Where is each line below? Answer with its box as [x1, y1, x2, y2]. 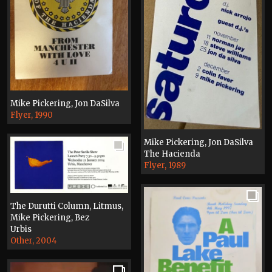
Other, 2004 [10, 236, 57, 246]
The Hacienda [144, 148, 200, 159]
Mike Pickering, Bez [10, 212, 89, 223]
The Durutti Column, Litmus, [10, 201, 123, 212]
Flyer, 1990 [10, 109, 53, 120]
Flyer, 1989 [144, 160, 186, 171]
